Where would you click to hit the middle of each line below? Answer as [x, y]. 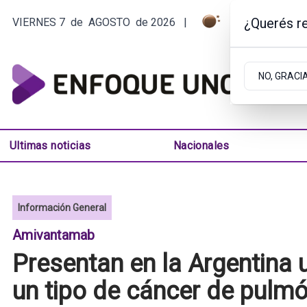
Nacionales [201, 145]
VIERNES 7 [39, 22]
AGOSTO [109, 22]
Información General [62, 208]
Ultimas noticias [50, 145]
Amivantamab [53, 235]
